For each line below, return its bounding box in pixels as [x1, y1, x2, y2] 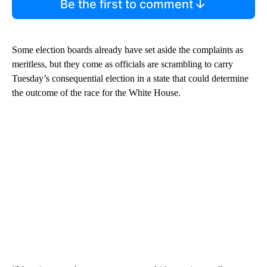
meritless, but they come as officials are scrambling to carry [12, 59, 233, 70]
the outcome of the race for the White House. [12, 88, 181, 98]
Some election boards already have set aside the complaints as [12, 45, 243, 55]
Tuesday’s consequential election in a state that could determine [12, 73, 249, 84]
